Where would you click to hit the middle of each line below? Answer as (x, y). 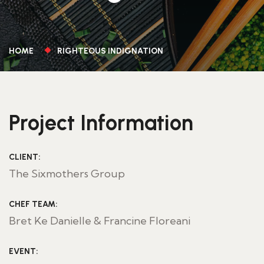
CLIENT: (25, 157)
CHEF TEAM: (33, 204)
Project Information (101, 123)
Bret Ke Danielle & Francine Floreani (100, 221)
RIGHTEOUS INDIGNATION (110, 51)
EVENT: (24, 251)
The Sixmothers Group (67, 174)
